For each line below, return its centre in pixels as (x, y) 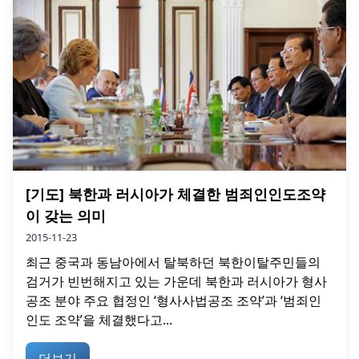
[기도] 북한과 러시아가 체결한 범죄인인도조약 (175, 194)
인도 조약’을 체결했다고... (99, 319)
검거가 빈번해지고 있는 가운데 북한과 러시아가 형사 (176, 281)
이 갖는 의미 (66, 215)
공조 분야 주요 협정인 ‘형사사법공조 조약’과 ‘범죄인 (173, 300)
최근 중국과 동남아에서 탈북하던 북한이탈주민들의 (173, 262)
